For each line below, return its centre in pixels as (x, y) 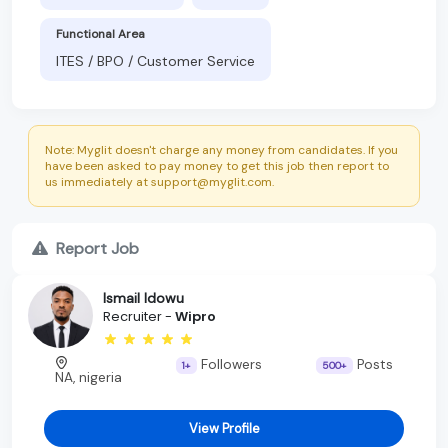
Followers (229, 364)
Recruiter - (139, 317)
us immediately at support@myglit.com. (159, 181)
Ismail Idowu (143, 298)
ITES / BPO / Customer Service (155, 60)
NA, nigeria (88, 377)
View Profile (224, 428)
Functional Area (100, 33)
